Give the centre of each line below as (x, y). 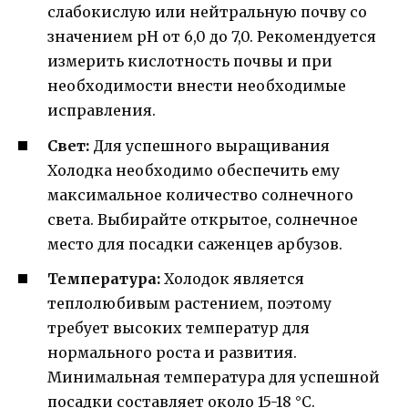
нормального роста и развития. (172, 352)
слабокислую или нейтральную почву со (207, 12)
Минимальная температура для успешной (214, 377)
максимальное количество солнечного (200, 194)
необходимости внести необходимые (197, 86)
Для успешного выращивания (209, 145)
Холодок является (232, 278)
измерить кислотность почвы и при (190, 61)
